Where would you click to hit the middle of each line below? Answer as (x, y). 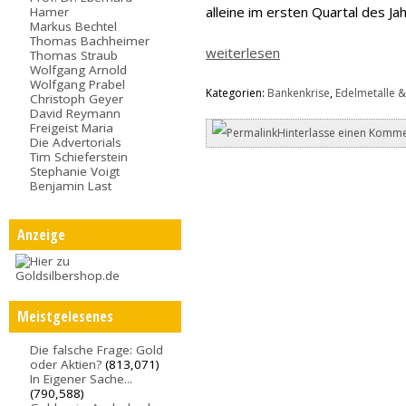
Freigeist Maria (72, 127)
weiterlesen (243, 53)
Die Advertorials (76, 142)
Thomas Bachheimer (90, 40)
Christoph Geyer (77, 98)
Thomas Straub (74, 55)
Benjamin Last (71, 185)
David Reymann (76, 113)
